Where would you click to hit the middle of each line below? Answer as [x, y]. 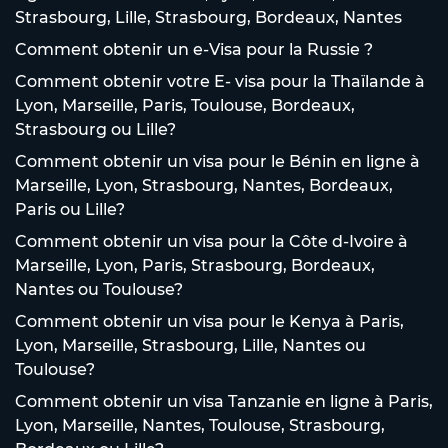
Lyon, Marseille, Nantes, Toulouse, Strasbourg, [200, 425]
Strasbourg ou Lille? [95, 129]
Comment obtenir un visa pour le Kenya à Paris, [209, 321]
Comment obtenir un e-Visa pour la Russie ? [194, 49]
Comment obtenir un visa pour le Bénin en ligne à [217, 161]
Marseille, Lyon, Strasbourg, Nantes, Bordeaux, [204, 185]
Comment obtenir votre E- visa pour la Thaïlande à [220, 81]
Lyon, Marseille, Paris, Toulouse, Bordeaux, [185, 105]
